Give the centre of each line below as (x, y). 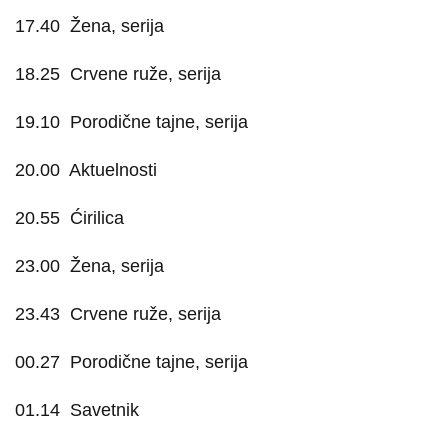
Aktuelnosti (113, 170)
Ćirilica (97, 218)
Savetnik (104, 410)
